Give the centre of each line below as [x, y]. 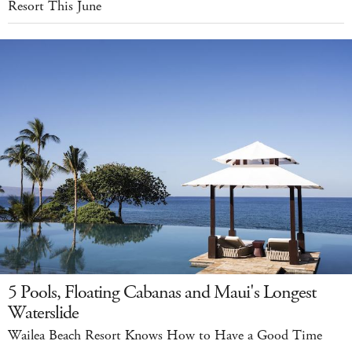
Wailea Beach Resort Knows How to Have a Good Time [165, 335]
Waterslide [43, 312]
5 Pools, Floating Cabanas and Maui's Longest [162, 292]
